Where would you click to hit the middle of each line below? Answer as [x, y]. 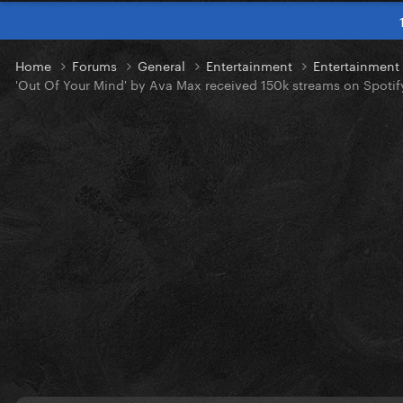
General [163, 65]
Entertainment [251, 65]
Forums [96, 65]
